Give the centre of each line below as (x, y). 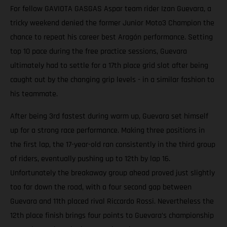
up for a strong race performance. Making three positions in (107, 131)
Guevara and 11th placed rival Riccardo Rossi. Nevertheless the (112, 202)
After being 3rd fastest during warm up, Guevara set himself (109, 117)
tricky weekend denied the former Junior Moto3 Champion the (112, 23)
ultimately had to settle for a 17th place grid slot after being (109, 66)
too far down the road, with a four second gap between (101, 187)
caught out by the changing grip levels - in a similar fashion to (112, 80)
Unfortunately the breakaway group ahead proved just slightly (112, 173)
